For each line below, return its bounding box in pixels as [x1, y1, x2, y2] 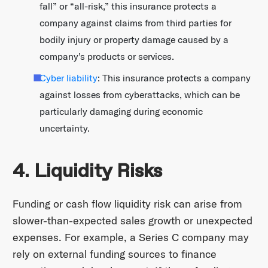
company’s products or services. [39, 50, 175, 63]
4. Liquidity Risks [12, 159, 162, 184]
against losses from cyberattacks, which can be [39, 89, 240, 101]
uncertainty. [39, 122, 90, 135]
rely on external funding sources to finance [12, 246, 217, 261]
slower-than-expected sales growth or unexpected [12, 213, 252, 227]
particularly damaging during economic [39, 105, 203, 118]
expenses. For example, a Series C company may [12, 230, 249, 244]
